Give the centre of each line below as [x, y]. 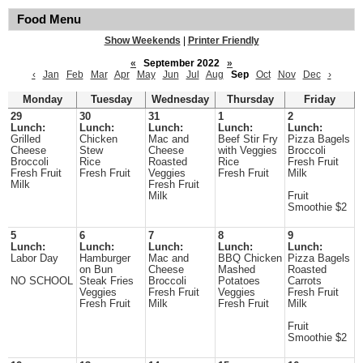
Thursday [250, 100]
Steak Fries [107, 281]
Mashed [237, 270]
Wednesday [180, 100]
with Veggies [248, 151]
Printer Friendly [223, 41]
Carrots [305, 281]
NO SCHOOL [42, 281]
